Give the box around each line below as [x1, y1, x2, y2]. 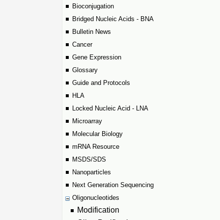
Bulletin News [72, 28, 111, 35]
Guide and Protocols [72, 79, 130, 86]
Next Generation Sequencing [72, 181, 154, 189]
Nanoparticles [72, 168, 111, 176]
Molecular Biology [72, 130, 123, 137]
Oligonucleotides [72, 194, 119, 201]
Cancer [72, 41, 92, 48]
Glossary [72, 66, 98, 74]
